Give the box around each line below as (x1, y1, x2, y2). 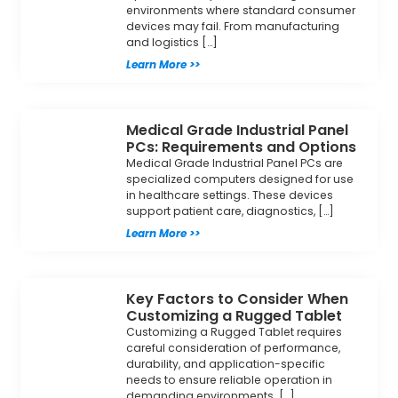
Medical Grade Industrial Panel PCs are (126, 155, 344, 171)
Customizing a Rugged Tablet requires (126, 323, 343, 339)
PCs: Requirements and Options (126, 136, 357, 157)
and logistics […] (126, 34, 219, 50)
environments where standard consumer (126, 2, 356, 18)
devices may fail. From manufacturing (126, 18, 340, 34)
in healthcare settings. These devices (126, 187, 334, 203)
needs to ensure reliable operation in (126, 371, 333, 387)
